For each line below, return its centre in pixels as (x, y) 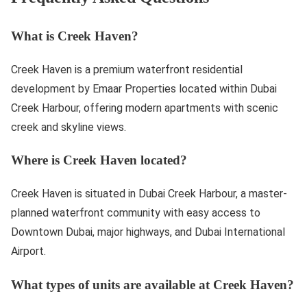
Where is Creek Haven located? (99, 160)
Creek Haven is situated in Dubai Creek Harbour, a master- (149, 194)
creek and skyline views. (69, 127)
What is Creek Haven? (75, 36)
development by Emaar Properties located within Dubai (144, 88)
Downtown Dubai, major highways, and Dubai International (148, 232)
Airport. (28, 251)
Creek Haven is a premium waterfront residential (127, 69)
